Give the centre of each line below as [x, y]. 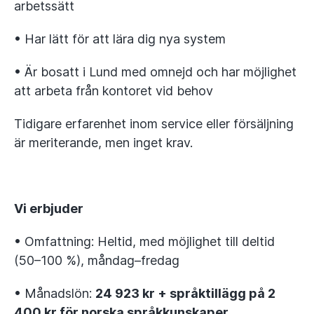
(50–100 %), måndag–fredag [97, 260]
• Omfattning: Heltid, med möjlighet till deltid [144, 241]
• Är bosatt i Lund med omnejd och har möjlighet [155, 72]
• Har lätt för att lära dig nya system [120, 39]
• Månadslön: [55, 293]
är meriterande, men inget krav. [103, 143]
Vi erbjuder [49, 209]
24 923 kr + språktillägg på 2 [185, 293]
